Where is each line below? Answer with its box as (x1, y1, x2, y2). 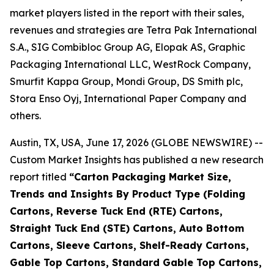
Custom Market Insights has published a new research (10, 154, 264, 166)
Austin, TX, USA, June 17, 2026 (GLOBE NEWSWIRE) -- (10, 136, 263, 149)
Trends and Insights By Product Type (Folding (10, 188, 245, 200)
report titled (10, 171, 69, 183)
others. (10, 109, 41, 122)
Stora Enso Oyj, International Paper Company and (10, 92, 246, 105)
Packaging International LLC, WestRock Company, (10, 58, 251, 70)
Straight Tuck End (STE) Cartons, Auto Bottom (10, 222, 244, 234)
